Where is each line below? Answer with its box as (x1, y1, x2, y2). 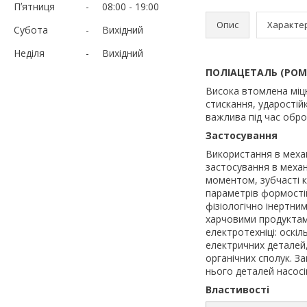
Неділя (14, 46, 45, 60)
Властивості (206, 282, 269, 296)
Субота (14, 23, 48, 36)
